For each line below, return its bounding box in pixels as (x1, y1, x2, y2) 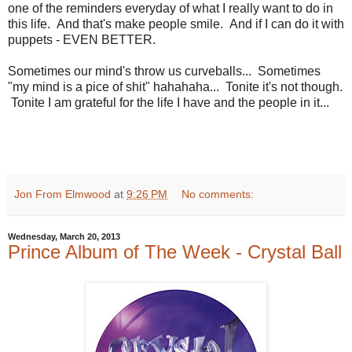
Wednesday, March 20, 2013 (8, 232, 120, 241)
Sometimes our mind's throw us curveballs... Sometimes (8, 64, 321, 78)
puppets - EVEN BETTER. (8, 33, 156, 46)
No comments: (181, 188, 255, 200)
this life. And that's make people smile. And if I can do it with (8, 17, 344, 31)
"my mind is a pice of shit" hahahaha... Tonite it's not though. (8, 80, 343, 93)
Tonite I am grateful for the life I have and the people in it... (8, 96, 329, 109)
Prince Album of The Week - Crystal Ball (8, 241, 342, 262)
